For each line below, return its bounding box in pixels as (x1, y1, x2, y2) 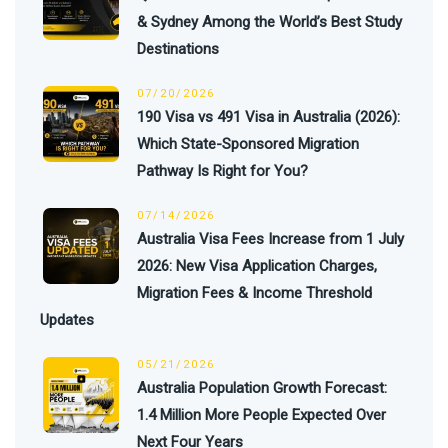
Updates (40, 311, 94, 330)
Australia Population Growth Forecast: (137, 379, 387, 398)
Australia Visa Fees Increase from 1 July (137, 230, 404, 249)
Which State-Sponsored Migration (137, 135, 359, 154)
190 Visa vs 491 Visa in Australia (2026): (137, 108, 400, 127)
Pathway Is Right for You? (137, 162, 308, 181)
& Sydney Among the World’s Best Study (137, 13, 402, 32)
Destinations (137, 40, 219, 59)
